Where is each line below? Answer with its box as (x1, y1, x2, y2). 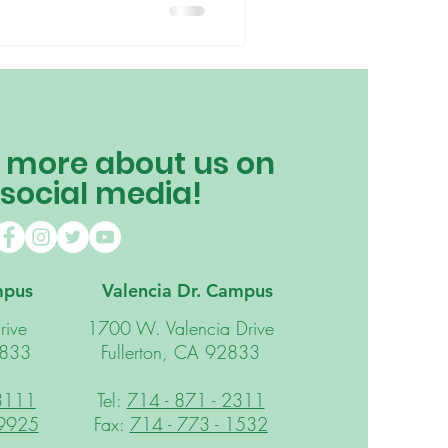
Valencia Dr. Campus (102, 278, 273, 302)
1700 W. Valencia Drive (87, 315, 274, 340)
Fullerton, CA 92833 (101, 339, 260, 364)
